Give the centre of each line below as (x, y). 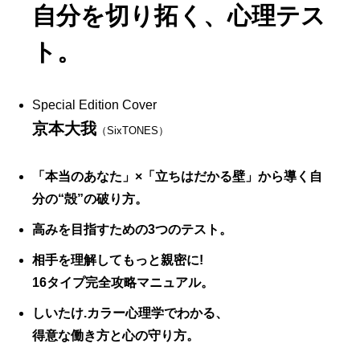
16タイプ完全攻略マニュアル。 (123, 282)
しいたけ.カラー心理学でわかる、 (130, 313)
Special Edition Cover (94, 104)
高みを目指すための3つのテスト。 (132, 229)
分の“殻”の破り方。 (90, 198)
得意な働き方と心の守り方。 (116, 335)
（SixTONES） (133, 130)
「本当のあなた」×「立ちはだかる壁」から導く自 (177, 176)
